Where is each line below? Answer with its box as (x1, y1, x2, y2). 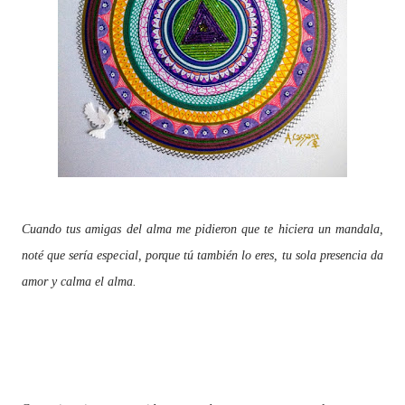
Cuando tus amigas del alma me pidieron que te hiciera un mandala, (22, 222, 383, 236)
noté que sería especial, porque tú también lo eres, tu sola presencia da (22, 249, 383, 262)
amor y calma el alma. (22, 275, 137, 288)
